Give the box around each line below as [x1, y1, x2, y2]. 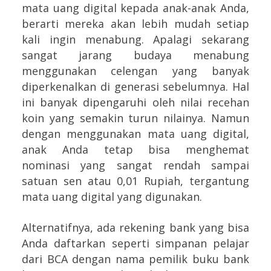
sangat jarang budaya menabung [22, 48, 249, 63]
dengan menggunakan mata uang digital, [22, 126, 249, 142]
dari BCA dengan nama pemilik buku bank [22, 252, 249, 267]
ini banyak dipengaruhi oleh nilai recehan [22, 95, 249, 110]
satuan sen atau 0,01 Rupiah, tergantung [22, 174, 249, 189]
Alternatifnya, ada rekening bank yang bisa [22, 220, 249, 235]
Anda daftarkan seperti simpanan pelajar [22, 236, 249, 251]
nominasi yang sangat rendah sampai [22, 158, 249, 173]
